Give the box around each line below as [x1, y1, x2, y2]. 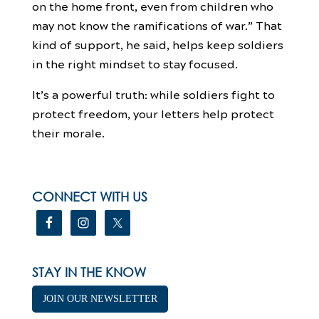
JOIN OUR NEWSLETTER [42, 293, 157, 304]
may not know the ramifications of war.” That [31, 16, 282, 34]
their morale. [31, 123, 105, 142]
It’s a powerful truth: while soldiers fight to [31, 85, 275, 103]
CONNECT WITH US [31, 188, 147, 204]
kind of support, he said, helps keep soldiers [31, 35, 283, 53]
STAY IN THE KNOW [31, 263, 146, 280]
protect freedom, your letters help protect [31, 104, 274, 122]
